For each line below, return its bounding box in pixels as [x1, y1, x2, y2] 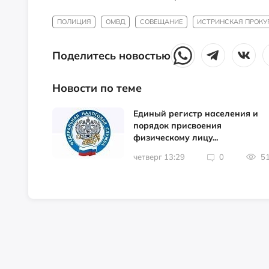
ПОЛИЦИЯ [56, 17, 91, 26]
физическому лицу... [133, 132, 218, 144]
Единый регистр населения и [133, 108, 258, 119]
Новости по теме [52, 81, 142, 95]
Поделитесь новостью [52, 49, 171, 63]
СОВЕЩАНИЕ [139, 17, 183, 26]
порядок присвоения [133, 120, 222, 131]
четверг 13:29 [133, 152, 185, 162]
